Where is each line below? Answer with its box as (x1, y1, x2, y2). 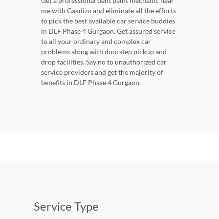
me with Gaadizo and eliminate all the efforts (41, 6, 176, 15)
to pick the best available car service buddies (41, 17, 175, 25)
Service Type (34, 199, 99, 214)
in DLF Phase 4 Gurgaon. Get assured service (41, 27, 175, 36)
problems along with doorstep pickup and (41, 47, 167, 56)
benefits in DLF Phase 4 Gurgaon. (41, 78, 141, 87)
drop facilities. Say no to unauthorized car (41, 58, 167, 66)
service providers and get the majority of (41, 68, 163, 77)
